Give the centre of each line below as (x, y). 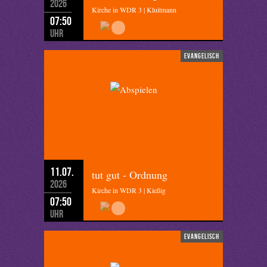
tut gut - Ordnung (130, 175)
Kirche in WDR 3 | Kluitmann (134, 10)
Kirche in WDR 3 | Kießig (129, 190)
